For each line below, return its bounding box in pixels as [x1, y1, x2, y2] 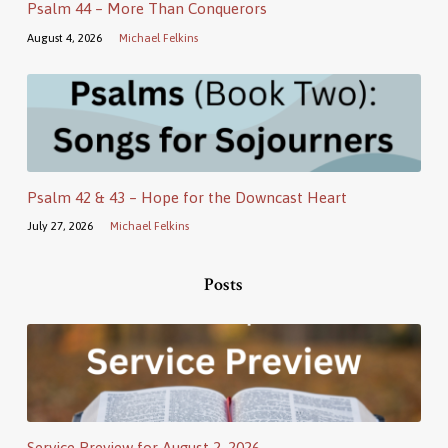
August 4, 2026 [26, 30, 102, 44]
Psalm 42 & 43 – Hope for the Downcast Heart [26, 188, 347, 206]
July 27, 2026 [26, 218, 93, 232]
